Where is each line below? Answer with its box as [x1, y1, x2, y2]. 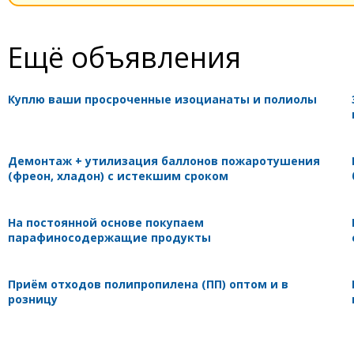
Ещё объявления [8, 37, 241, 76]
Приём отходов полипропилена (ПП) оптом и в [8, 276, 288, 292]
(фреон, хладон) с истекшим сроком [8, 168, 228, 183]
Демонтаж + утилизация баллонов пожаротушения [8, 153, 320, 168]
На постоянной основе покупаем [8, 214, 204, 230]
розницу [8, 291, 58, 307]
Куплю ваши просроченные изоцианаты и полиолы [8, 91, 317, 107]
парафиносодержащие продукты [8, 229, 211, 245]
